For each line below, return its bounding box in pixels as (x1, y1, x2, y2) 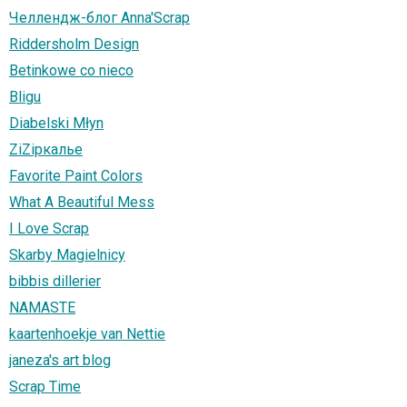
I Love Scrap (9, 219, 89, 237)
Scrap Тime (9, 377, 81, 395)
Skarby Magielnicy (9, 245, 125, 263)
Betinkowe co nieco (9, 61, 134, 79)
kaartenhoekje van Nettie (9, 324, 165, 342)
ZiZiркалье (9, 140, 83, 158)
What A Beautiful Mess (9, 193, 154, 211)
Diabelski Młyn (9, 114, 104, 132)
